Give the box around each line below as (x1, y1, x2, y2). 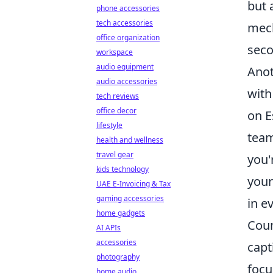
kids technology (96, 164, 149, 174)
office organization (96, 32, 160, 43)
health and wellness (96, 135, 163, 145)
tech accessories (96, 18, 153, 28)
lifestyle (96, 120, 122, 130)
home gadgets (96, 208, 145, 218)
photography (96, 252, 140, 262)
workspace (96, 47, 133, 57)
